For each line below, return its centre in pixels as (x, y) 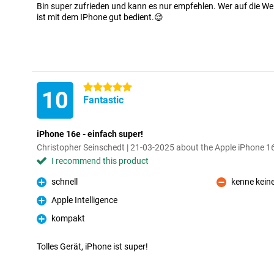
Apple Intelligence (84, 200)
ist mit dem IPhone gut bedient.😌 (100, 17)
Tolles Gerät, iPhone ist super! (92, 246)
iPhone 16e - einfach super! (90, 134)
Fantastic (103, 100)
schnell (65, 182)
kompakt (68, 218)
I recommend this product (100, 161)
